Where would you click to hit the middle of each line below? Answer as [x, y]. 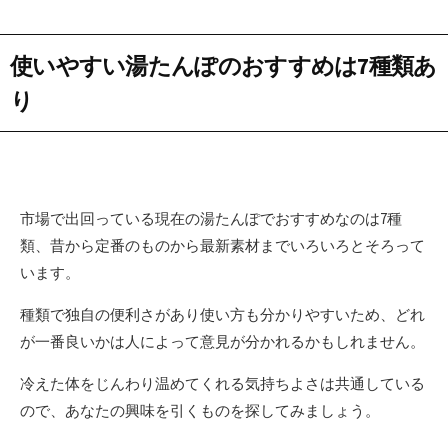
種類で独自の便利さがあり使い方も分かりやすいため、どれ [222, 314]
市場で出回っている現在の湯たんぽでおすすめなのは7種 [211, 218]
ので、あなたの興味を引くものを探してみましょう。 [200, 410]
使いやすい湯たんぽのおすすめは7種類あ [223, 66]
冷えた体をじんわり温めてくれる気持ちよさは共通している [222, 383]
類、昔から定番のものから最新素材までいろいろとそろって [222, 245]
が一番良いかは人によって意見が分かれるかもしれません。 [222, 341]
